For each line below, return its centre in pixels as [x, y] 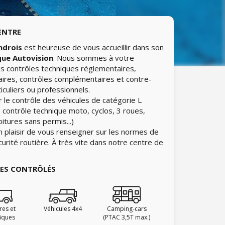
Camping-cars [127, 209]
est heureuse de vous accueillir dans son [93, 47]
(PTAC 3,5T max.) [127, 217]
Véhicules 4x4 [63, 209]
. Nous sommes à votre [94, 58]
